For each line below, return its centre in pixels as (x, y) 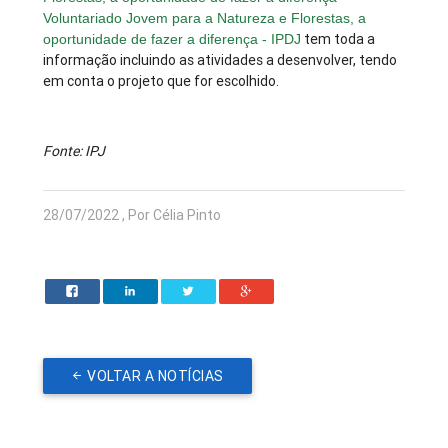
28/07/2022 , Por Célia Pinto (132, 215)
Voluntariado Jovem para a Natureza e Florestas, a (205, 18)
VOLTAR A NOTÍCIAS (155, 376)
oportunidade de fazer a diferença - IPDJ (172, 39)
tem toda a (338, 39)
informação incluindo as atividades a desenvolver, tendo (220, 60)
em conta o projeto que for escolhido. (161, 81)
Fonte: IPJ (74, 151)
